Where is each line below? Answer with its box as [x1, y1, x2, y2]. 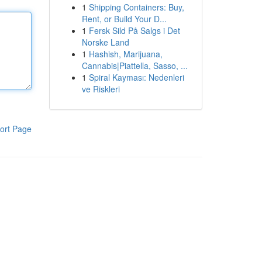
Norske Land [81, 36, 129, 48]
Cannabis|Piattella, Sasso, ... [81, 60, 188, 71]
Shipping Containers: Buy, [88, 1, 184, 13]
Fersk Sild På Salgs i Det [88, 25, 180, 36]
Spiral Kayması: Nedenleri [88, 71, 184, 83]
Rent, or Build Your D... [81, 13, 167, 25]
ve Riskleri [81, 83, 120, 95]
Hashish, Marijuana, [88, 48, 163, 60]
